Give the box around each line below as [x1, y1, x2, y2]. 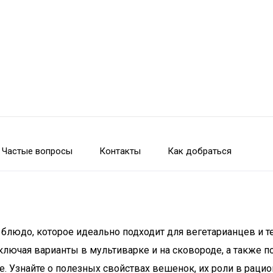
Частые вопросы [2, 146, 73, 157]
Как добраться [168, 146, 232, 157]
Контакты [99, 146, 141, 157]
